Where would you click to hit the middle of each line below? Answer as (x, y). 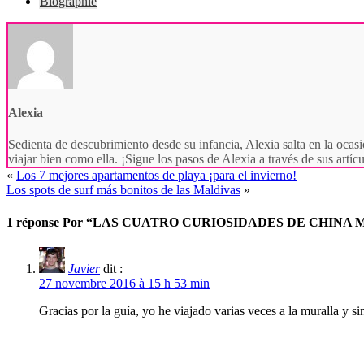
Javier (84, 268)
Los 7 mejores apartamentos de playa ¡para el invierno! (156, 175)
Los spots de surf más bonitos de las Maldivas (123, 190)
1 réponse (35, 222)
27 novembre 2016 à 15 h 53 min (124, 283)
